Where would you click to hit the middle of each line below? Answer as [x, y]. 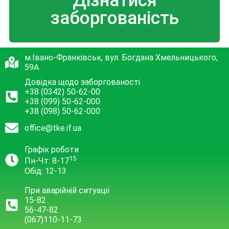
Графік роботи [51, 150]
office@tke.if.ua [53, 128]
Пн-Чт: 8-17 [47, 161]
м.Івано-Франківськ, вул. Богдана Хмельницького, [121, 58]
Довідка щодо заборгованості [82, 82]
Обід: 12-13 [45, 171]
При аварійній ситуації [67, 190]
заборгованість [114, 18]
